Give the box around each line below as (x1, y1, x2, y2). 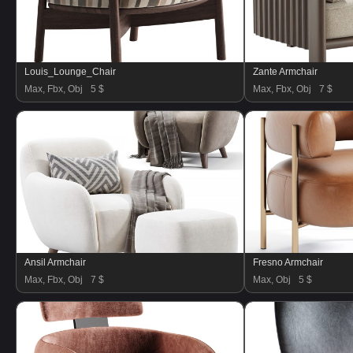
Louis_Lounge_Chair (24, 66, 116, 77)
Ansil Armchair (24, 257, 86, 268)
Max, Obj (253, 274, 291, 285)
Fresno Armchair (253, 257, 323, 268)
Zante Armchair (253, 66, 318, 77)
